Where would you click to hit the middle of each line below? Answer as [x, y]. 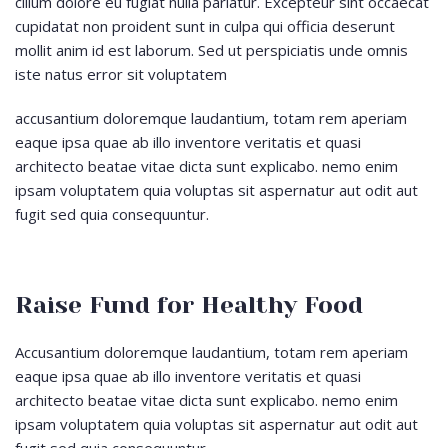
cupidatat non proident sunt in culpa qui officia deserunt [205, 25]
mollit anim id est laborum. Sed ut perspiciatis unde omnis [211, 49]
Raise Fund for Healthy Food [189, 304]
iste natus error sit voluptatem [121, 73]
